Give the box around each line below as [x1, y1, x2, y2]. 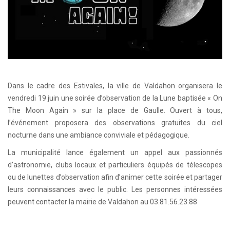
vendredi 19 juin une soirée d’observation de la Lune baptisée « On [8, 93, 222, 102]
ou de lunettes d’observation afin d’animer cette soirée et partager [8, 172, 222, 181]
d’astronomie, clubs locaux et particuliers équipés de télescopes [8, 160, 222, 169]
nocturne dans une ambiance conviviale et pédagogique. [8, 130, 189, 139]
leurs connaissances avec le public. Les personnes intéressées [8, 185, 222, 194]
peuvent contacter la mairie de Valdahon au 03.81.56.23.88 [8, 197, 197, 206]
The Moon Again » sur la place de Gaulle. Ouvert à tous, [8, 106, 222, 114]
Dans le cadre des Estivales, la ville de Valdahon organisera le [8, 81, 222, 90]
